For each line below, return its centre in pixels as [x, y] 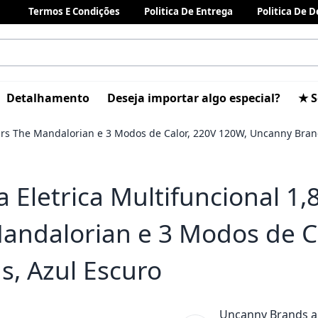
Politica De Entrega [188, 11]
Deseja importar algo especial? [194, 98]
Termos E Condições [74, 11]
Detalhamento [48, 98]
